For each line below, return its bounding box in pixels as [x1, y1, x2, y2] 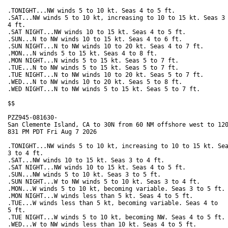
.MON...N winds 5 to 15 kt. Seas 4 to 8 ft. [8, 50, 161, 58]
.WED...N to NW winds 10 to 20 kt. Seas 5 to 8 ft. [8, 78, 186, 86]
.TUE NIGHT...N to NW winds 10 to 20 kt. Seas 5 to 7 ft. [8, 71, 207, 79]
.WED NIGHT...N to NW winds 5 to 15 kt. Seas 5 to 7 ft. [8, 85, 204, 93]
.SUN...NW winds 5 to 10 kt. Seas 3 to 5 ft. [8, 171, 164, 179]
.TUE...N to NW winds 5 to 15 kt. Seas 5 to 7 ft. [8, 64, 182, 72]
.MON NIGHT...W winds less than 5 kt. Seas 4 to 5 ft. [8, 192, 196, 200]
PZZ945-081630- [8, 114, 58, 122]
